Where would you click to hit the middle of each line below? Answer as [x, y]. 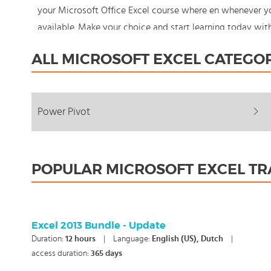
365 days [106, 253]
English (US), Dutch [188, 239]
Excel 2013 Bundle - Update [99, 226]
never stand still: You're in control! [107, 44]
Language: [132, 239]
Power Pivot [64, 112]
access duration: [61, 253]
